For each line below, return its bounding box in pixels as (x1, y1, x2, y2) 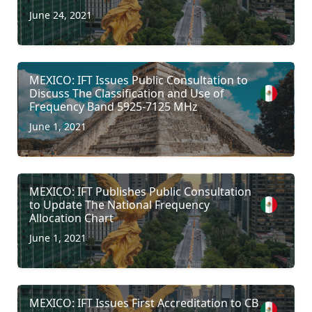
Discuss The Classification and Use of (29, 85, 224, 101)
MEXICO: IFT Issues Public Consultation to (29, 72, 248, 88)
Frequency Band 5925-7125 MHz (29, 98, 198, 114)
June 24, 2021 (29, 8, 92, 22)
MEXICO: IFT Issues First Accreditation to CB (29, 295, 258, 311)
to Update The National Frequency (29, 196, 210, 212)
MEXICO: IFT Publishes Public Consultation (29, 183, 251, 199)
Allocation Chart (29, 210, 114, 226)
